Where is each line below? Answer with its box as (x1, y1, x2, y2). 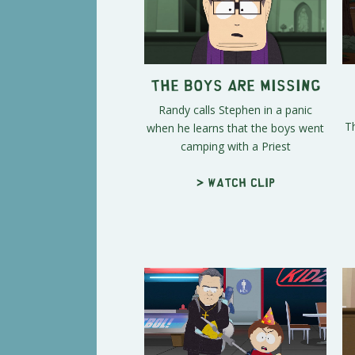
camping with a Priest (180, 138, 291, 154)
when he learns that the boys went (147, 120, 324, 136)
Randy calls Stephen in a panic (158, 101, 312, 117)
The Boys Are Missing (150, 80, 321, 88)
